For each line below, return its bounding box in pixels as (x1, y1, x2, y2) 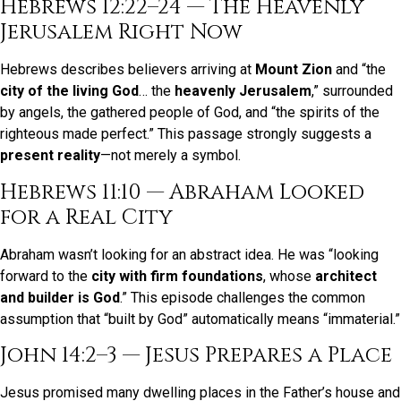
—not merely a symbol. (100, 147, 241, 165)
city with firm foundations (91, 267, 263, 285)
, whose (263, 267, 315, 285)
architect (315, 267, 377, 285)
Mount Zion (255, 61, 332, 79)
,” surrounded (311, 82, 393, 100)
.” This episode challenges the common (120, 288, 365, 306)
